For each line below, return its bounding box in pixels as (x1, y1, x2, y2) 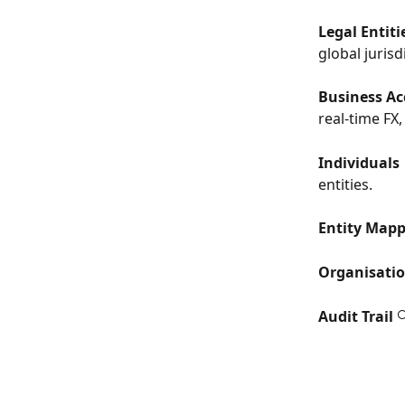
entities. (318, 174, 372, 194)
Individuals (318, 152, 400, 173)
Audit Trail (318, 306, 393, 327)
